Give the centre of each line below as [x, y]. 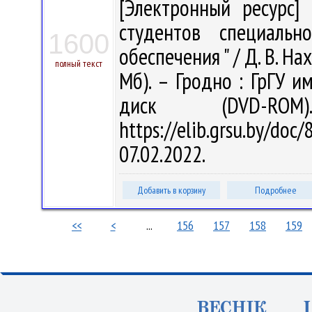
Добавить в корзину [171, 190]
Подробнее [276, 190]
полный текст [79, 63]
